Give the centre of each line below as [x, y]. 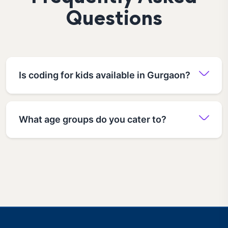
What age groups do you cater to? [93, 119]
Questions [114, 20]
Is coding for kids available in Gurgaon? [105, 75]
